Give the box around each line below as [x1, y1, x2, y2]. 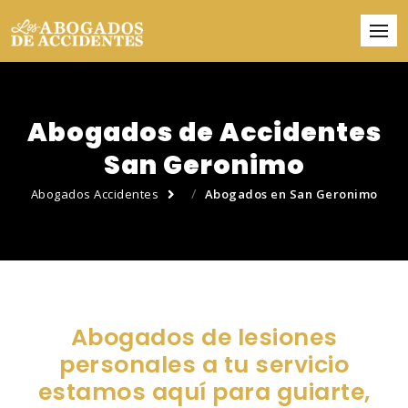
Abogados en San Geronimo [204, 186, 378, 202]
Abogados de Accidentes [26, 115, 382, 150]
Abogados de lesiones [70, 321, 338, 354]
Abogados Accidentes [30, 186, 158, 202]
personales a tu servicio [59, 349, 349, 382]
